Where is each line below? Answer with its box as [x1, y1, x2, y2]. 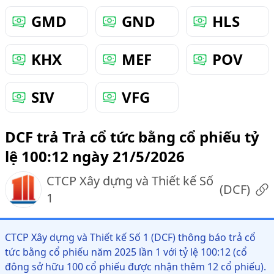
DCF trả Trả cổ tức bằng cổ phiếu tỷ [5, 127, 259, 147]
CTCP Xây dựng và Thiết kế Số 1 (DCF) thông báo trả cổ [5, 231, 256, 244]
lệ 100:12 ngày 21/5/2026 [5, 146, 185, 166]
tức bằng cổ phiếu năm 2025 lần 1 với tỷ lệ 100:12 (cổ [5, 245, 247, 259]
